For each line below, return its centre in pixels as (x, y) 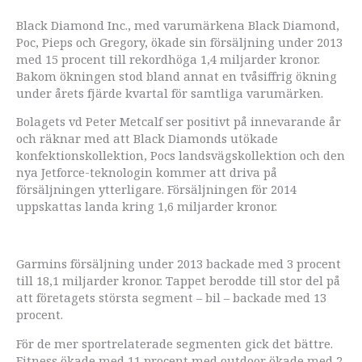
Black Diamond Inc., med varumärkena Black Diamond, (178, 25)
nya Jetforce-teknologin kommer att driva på (147, 173)
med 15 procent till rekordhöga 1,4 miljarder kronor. (168, 59)
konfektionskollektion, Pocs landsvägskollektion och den (181, 156)
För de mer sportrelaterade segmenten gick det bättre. (175, 343)
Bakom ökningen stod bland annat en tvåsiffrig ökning (177, 76)
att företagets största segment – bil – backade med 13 (171, 298)
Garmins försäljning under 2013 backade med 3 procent (179, 264)
